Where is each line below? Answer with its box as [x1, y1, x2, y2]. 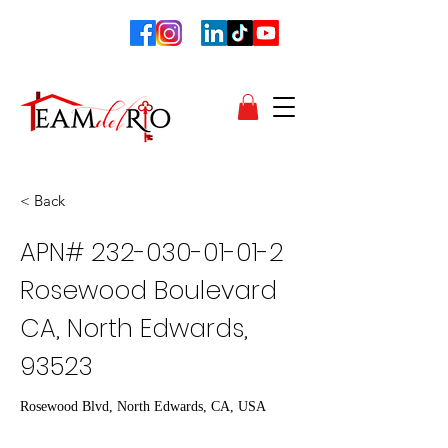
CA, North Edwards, [20, 311, 248, 347]
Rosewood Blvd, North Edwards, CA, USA [20, 399, 266, 415]
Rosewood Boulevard [20, 273, 277, 309]
